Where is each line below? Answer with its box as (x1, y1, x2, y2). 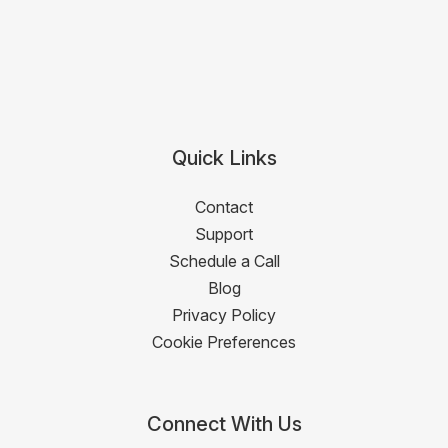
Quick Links (171, 145, 277, 170)
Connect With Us (146, 411, 302, 436)
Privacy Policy (172, 304, 276, 325)
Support (195, 223, 253, 244)
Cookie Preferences (152, 331, 296, 352)
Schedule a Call (168, 250, 280, 271)
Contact (195, 196, 253, 217)
